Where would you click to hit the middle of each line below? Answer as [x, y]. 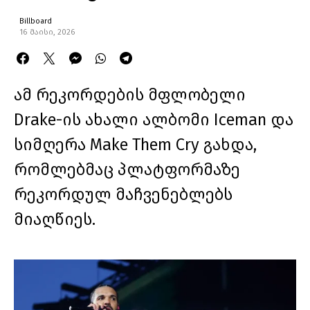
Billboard [36, 21]
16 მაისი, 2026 [47, 32]
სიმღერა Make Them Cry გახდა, [135, 145]
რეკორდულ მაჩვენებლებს [123, 194]
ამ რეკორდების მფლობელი [130, 95]
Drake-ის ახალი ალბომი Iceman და [154, 120]
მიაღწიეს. [55, 219]
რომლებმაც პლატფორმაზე [127, 170]
